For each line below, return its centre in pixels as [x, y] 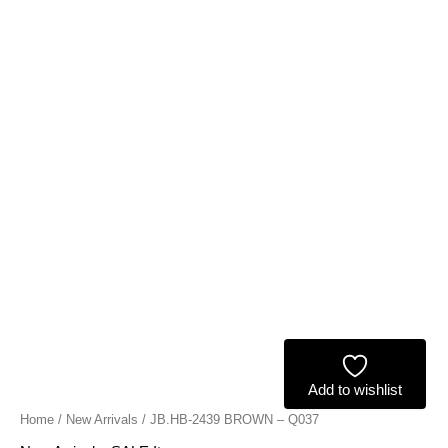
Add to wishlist [355, 390]
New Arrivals [102, 420]
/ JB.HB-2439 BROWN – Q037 [228, 420]
